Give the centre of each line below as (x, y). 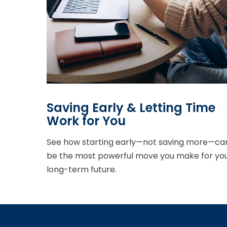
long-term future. (82, 170)
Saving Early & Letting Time (131, 108)
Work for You (86, 121)
